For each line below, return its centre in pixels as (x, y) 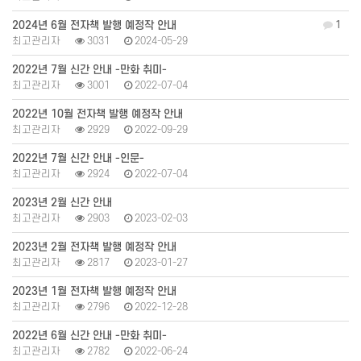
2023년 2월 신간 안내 (62, 203)
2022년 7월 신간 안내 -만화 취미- (89, 70)
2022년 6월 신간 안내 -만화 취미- (89, 336)
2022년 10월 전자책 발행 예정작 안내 (98, 114)
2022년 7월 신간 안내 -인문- (78, 159)
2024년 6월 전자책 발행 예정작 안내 (94, 26)
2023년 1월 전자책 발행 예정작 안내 (94, 292)
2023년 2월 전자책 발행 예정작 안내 (94, 247)
